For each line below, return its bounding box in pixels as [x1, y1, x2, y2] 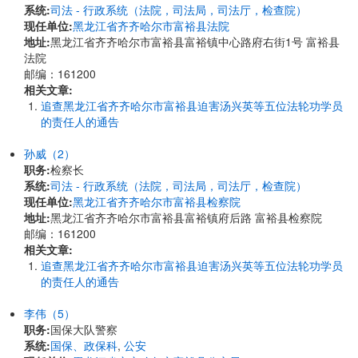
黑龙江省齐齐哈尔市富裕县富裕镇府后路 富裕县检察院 [50, 209, 322, 225]
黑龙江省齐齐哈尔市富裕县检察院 [73, 193, 241, 209]
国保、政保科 [50, 337, 117, 353]
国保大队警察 [50, 321, 117, 337]
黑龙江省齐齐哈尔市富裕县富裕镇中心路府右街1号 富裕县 [50, 34, 340, 50]
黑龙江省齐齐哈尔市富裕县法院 [73, 18, 229, 34]
